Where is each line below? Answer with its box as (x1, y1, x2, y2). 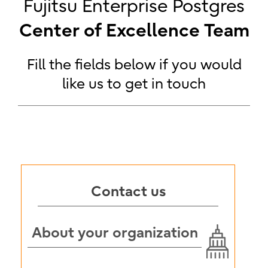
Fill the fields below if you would (26, 56, 242, 74)
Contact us (90, 182, 166, 200)
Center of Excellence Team (19, 19, 249, 42)
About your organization (31, 224, 198, 242)
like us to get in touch (62, 75, 206, 93)
